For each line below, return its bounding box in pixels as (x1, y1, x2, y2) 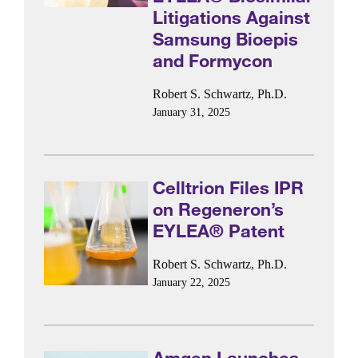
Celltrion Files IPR (153, 177, 304, 199)
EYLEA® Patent (153, 220, 285, 242)
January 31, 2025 (153, 105, 231, 118)
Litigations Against (153, 6, 311, 29)
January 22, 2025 (153, 276, 231, 288)
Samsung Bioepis (153, 28, 299, 50)
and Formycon (153, 50, 273, 72)
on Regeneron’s (153, 198, 284, 221)
